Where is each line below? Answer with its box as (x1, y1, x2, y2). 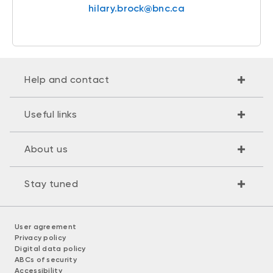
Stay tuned (24, 177, 78, 190)
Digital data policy (15, 244, 86, 253)
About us (24, 143, 68, 155)
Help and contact (24, 73, 109, 85)
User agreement (15, 222, 77, 231)
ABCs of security (15, 255, 77, 264)
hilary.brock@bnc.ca (88, 2, 185, 14)
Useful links (24, 108, 77, 120)
